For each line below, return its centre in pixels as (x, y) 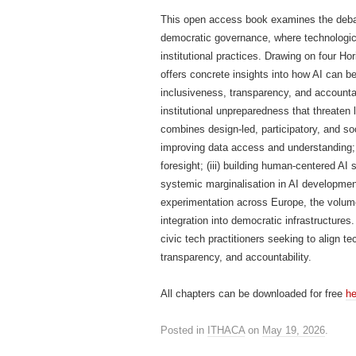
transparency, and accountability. (236, 257)
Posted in (184, 330)
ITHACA (226, 330)
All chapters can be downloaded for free (253, 294)
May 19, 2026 (294, 330)
